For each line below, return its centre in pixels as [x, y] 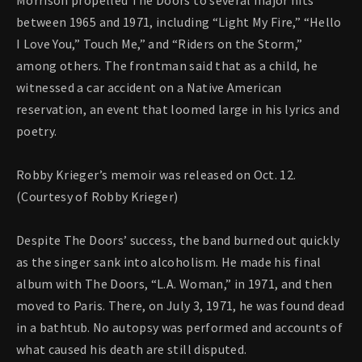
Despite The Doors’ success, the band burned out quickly [178, 240]
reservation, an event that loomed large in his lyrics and [178, 109]
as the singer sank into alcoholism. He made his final [169, 262]
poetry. [37, 131]
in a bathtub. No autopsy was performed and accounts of [179, 328]
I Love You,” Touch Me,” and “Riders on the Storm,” [160, 44]
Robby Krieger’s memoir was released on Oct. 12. [156, 175]
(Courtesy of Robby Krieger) [97, 197]
